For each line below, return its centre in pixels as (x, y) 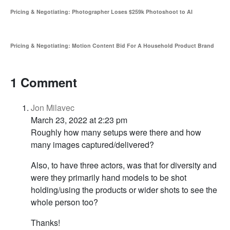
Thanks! (45, 222)
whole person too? (64, 202)
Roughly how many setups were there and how (116, 132)
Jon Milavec (53, 107)
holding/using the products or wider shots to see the (124, 189)
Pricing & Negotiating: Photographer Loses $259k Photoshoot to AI (101, 11)
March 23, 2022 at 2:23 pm (79, 120)
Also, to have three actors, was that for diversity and (124, 165)
